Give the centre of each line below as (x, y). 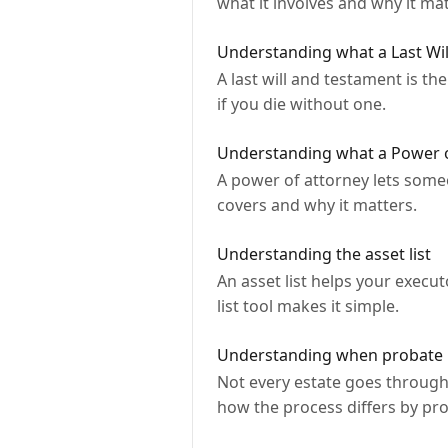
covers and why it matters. (317, 205)
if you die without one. (301, 104)
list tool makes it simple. (308, 306)
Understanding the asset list (324, 254)
